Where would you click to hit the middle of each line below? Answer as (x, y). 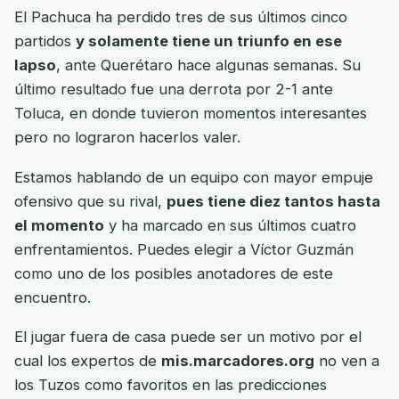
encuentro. (53, 297)
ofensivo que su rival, (90, 201)
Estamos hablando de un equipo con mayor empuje (194, 177)
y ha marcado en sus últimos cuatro (230, 225)
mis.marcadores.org (238, 361)
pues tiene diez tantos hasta (273, 201)
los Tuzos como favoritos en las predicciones (171, 385)
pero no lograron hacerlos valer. (127, 138)
